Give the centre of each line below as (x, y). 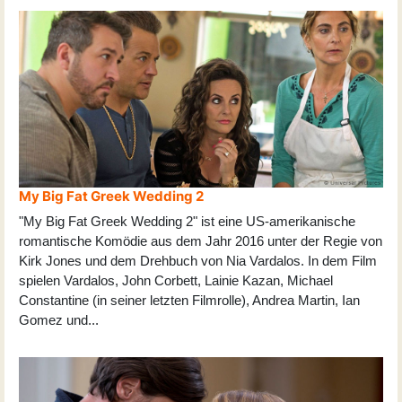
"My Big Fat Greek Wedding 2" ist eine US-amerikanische (187, 221)
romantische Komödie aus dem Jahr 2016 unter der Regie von (201, 240)
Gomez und (53, 319)
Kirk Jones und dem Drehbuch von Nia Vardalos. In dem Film (198, 260)
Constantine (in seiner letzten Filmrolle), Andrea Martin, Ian (189, 300)
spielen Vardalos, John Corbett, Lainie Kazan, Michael (176, 280)
